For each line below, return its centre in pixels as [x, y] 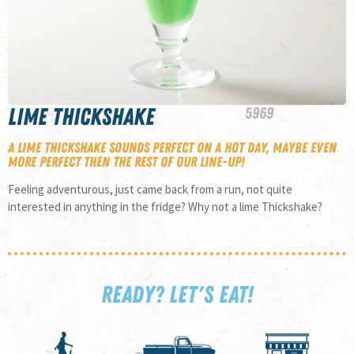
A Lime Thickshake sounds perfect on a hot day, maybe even [172, 147]
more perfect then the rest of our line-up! [126, 161]
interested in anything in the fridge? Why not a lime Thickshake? [165, 206]
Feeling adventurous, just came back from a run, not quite [150, 189]
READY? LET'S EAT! [177, 294]
